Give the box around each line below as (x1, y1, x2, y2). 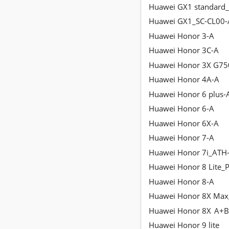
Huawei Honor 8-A (149, 176, 214, 187)
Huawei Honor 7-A (149, 132, 214, 143)
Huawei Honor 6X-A (149, 118, 219, 128)
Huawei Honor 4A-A (149, 74, 219, 85)
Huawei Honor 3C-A (149, 45, 219, 56)
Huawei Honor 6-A (149, 103, 214, 114)
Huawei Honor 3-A (149, 30, 214, 41)
